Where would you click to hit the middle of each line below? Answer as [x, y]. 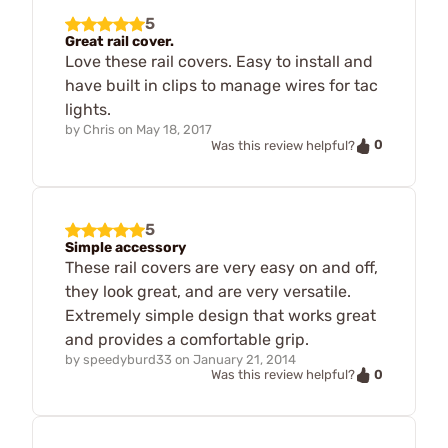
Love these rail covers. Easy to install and [219, 61]
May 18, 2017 [174, 129]
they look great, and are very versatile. [208, 291]
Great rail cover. [119, 41]
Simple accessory [125, 247]
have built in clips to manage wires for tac [221, 85]
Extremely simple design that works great [220, 315]
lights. [88, 109]
